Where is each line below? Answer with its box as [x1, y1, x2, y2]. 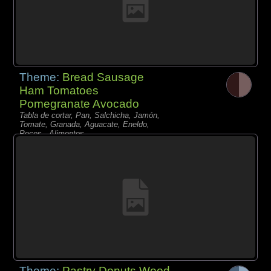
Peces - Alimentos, [19, 129, 87, 139]
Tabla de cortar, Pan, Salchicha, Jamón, [19, 111, 160, 120]
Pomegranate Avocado [19, 97, 140, 111]
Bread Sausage [62, 71, 145, 84]
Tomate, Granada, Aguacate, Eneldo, [19, 120, 150, 129]
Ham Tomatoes [19, 84, 99, 97]
